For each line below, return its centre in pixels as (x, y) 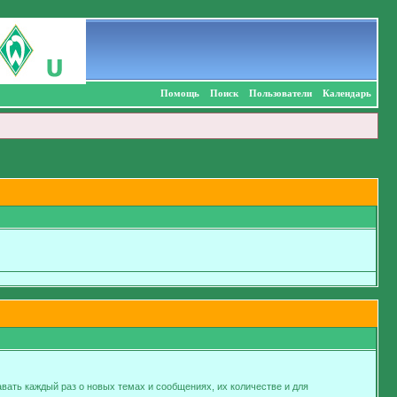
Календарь (346, 93)
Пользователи (280, 93)
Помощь (179, 93)
